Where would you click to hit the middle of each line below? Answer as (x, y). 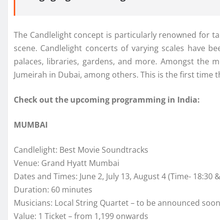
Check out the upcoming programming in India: (107, 99)
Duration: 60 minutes (53, 189)
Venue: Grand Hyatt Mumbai (67, 163)
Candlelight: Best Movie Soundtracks (81, 150)
